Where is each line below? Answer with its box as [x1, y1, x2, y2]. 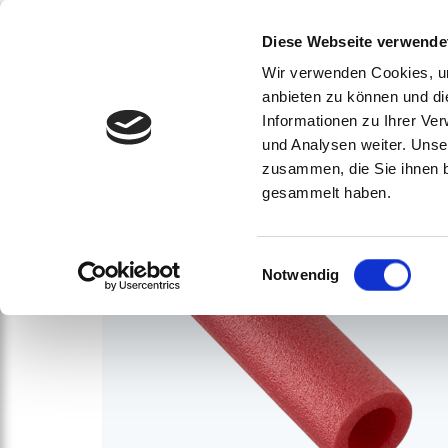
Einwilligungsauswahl [261, 253, 402, 271]
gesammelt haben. [262, 184, 392, 202]
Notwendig [262, 266, 340, 283]
